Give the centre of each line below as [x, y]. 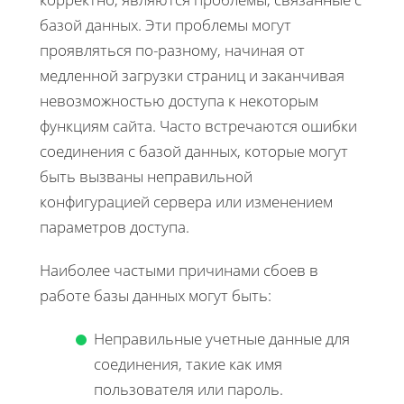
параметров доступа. [115, 226]
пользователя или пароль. [188, 389]
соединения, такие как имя [188, 363]
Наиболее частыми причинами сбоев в [179, 270]
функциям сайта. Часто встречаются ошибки [198, 125]
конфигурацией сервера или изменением [186, 201]
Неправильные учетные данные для [222, 338]
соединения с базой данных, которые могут [194, 151]
